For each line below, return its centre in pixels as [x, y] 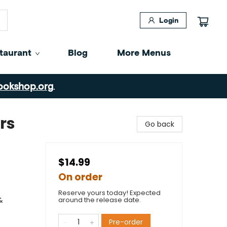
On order [80, 177]
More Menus [144, 52]
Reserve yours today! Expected [109, 193]
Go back [160, 124]
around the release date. [100, 200]
